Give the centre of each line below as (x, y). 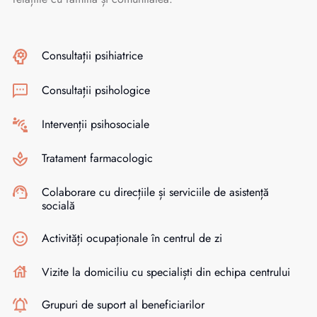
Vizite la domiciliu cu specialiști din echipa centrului (166, 272)
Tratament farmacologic (97, 158)
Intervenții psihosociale (96, 125)
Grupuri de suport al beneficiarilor (123, 305)
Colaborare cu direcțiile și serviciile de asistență (155, 192)
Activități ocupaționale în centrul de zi (132, 238)
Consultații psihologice (96, 91)
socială (58, 206)
